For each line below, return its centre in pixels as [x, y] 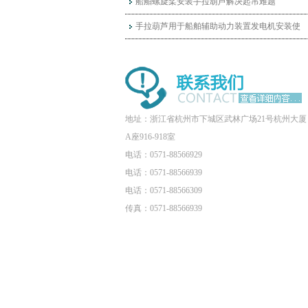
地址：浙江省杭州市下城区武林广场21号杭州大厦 [216, 119]
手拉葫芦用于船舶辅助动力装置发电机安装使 [218, 26]
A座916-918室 [150, 136]
